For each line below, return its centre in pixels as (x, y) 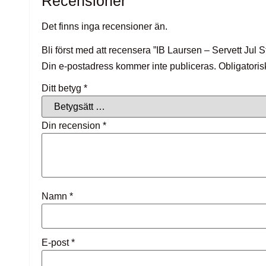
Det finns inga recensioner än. (104, 26)
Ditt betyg (63, 88)
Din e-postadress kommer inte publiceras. (129, 66)
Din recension (72, 125)
